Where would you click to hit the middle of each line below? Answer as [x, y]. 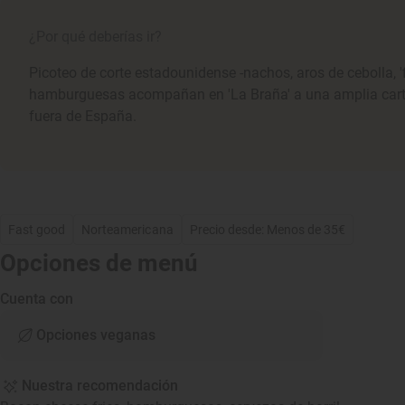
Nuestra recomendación [100, 386]
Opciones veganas [96, 335]
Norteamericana [127, 230]
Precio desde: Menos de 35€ [268, 230]
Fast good [37, 230]
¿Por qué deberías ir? [95, 37]
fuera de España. [83, 116]
